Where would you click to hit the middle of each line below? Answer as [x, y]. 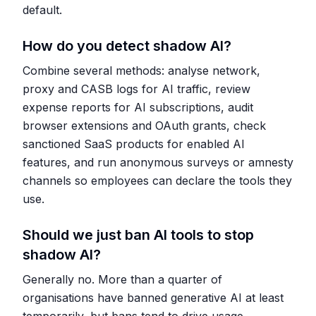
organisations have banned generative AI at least [153, 298]
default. [42, 10]
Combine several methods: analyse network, [141, 71]
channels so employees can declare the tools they [157, 181]
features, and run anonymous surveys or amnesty [158, 162]
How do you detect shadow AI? [127, 46]
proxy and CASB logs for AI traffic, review [136, 89]
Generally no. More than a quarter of [122, 279]
